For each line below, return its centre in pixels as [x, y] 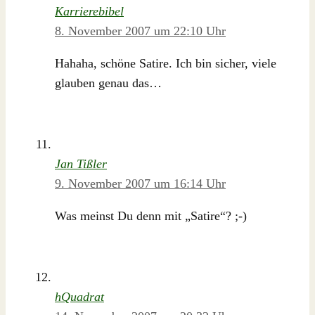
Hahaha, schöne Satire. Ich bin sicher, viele [166, 64]
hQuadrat [79, 296]
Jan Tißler [81, 163]
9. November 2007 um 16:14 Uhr [140, 183]
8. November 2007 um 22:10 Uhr [140, 31]
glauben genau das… [108, 83]
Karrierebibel [89, 12]
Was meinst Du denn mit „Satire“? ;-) [151, 216]
